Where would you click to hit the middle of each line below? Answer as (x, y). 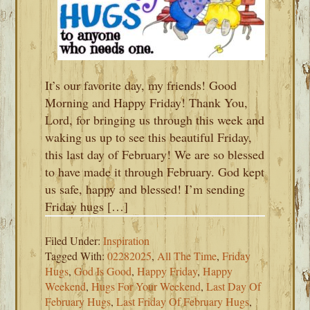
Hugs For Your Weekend (146, 286)
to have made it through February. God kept (155, 172)
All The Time (187, 256)
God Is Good (103, 271)
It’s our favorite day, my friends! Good (141, 85)
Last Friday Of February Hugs (183, 301)
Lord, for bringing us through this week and (155, 120)
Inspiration (127, 240)
